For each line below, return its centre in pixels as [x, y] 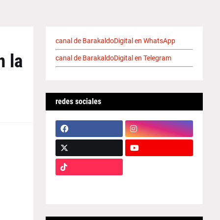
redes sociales [78, 101]
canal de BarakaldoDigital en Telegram [113, 58]
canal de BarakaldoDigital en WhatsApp [115, 41]
